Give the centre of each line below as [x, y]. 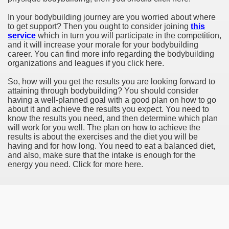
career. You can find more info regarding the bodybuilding [111, 54]
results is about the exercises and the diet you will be [103, 137]
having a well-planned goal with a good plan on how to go [112, 100]
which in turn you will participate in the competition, [129, 36]
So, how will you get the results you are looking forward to [111, 82]
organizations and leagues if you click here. [86, 63]
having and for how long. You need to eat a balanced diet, [111, 146]
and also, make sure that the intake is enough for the [102, 155]
